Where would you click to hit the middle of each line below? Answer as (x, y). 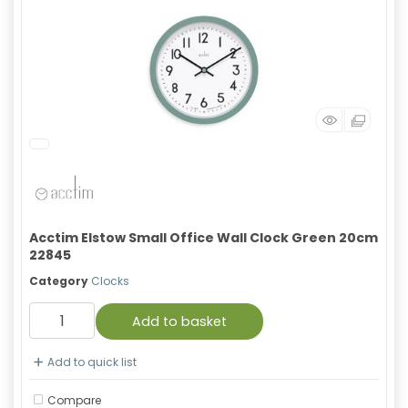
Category (59, 281)
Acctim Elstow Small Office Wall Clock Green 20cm (204, 238)
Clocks (110, 281)
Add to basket (179, 321)
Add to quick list (92, 362)
